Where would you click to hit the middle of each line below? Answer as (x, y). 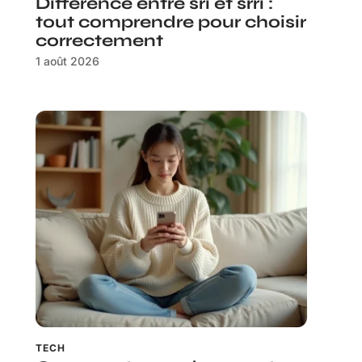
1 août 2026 (67, 61)
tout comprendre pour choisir (171, 22)
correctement (99, 40)
